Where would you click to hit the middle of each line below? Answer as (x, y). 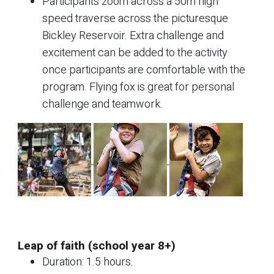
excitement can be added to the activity (135, 53)
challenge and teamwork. (102, 104)
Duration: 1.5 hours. (88, 262)
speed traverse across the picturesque (135, 18)
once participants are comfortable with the (144, 70)
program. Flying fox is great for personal (138, 87)
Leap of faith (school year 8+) (97, 246)
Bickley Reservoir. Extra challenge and (133, 35)
